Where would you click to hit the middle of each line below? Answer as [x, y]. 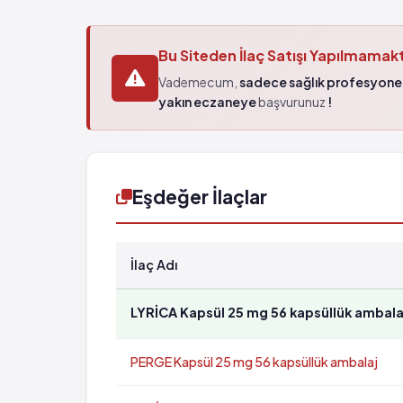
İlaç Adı [154, 264]
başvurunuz [292, 102]
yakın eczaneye [207, 102]
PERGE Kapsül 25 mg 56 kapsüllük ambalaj [254, 362]
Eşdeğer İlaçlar [200, 197]
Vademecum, [199, 82]
